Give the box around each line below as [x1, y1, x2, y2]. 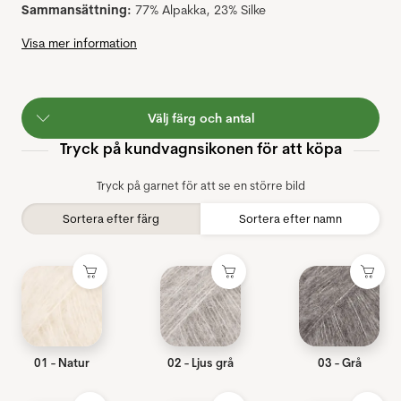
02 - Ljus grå [167, 355, 234, 371]
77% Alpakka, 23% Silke [135, 2, 266, 19]
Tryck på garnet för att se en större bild [96, 178, 305, 193]
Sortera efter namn [238, 211, 342, 226]
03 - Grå [317, 355, 362, 371]
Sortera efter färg [63, 211, 159, 226]
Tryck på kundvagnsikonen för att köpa [59, 139, 342, 158]
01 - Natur [34, 355, 90, 371]
